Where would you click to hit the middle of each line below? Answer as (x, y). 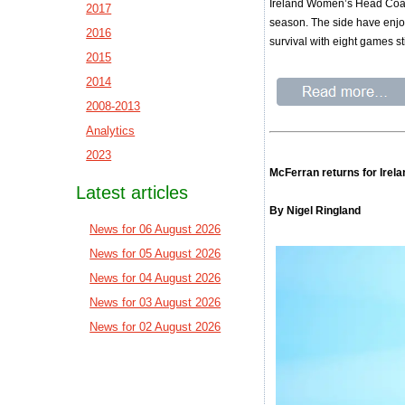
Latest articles (132, 193)
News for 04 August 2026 (155, 278)
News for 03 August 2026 (155, 302)
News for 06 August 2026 (155, 229)
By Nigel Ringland (316, 211)
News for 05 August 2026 (155, 254)
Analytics (111, 131)
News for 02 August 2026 (155, 327)
